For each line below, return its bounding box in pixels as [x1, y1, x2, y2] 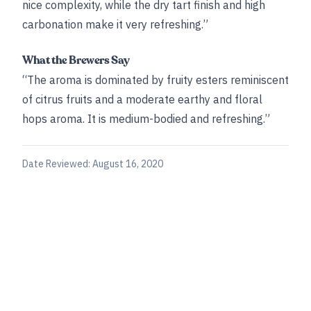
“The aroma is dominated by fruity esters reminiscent [22, 73, 289, 87]
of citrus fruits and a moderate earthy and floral [22, 92, 262, 106]
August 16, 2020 [92, 158, 163, 170]
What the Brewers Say [22, 53, 130, 68]
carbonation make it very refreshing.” [22, 17, 208, 31]
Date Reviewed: [22, 158, 92, 170]
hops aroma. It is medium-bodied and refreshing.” [22, 112, 270, 126]
